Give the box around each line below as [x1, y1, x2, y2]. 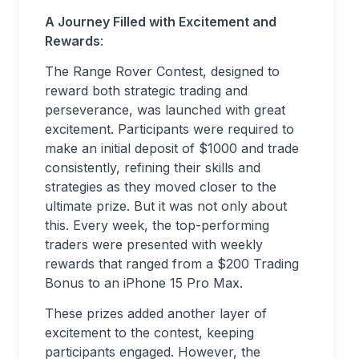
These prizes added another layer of [45, 305, 267, 321]
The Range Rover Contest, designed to [45, 63, 280, 79]
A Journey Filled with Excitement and [45, 13, 276, 30]
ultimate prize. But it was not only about [45, 197, 287, 214]
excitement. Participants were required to [45, 120, 294, 137]
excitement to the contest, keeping [45, 324, 254, 341]
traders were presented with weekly [45, 236, 263, 252]
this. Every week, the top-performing [45, 216, 269, 233]
